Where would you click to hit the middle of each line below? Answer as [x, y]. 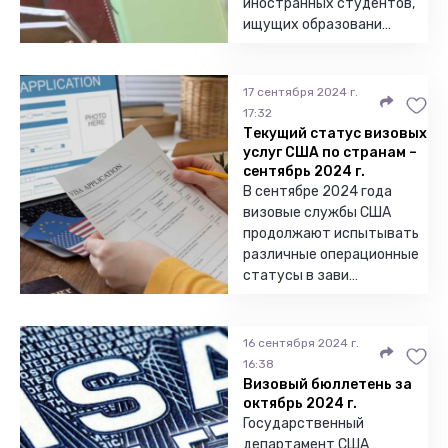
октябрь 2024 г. [300, 403]
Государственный [303, 423]
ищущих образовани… [317, 24]
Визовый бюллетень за [327, 384]
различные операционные [331, 254]
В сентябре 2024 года [317, 191]
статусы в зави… [300, 275]
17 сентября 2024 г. [300, 92]
